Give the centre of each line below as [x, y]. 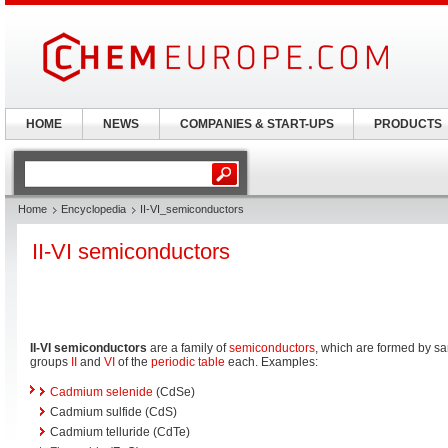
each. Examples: [271, 362]
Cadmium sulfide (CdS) [113, 412]
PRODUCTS [407, 124]
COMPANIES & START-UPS [256, 124]
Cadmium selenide [101, 392]
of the [133, 362]
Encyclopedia [93, 209]
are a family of [188, 348]
